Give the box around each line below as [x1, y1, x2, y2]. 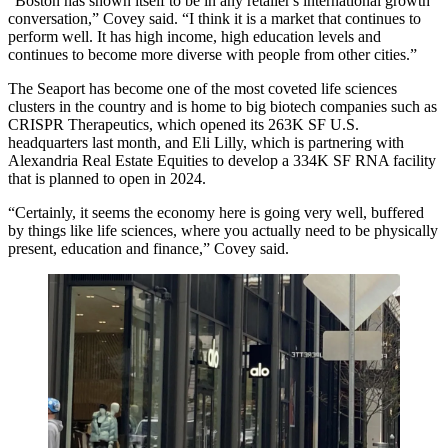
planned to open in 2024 [49, 169, 202, 187]
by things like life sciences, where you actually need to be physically [8, 221, 438, 239]
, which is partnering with [243, 133, 404, 151]
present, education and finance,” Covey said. [8, 239, 289, 257]
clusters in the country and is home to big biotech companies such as [8, 97, 437, 115]
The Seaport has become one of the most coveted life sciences [8, 79, 397, 97]
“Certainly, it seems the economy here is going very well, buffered [8, 203, 424, 221]
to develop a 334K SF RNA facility [208, 151, 436, 169]
